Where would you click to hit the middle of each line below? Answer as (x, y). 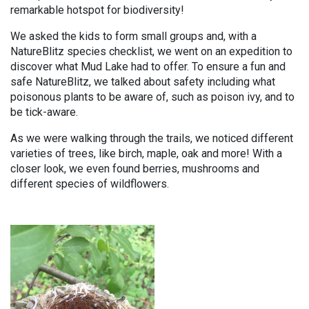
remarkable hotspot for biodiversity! (97, 10)
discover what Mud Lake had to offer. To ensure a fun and (148, 67)
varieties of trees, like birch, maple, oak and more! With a (146, 153)
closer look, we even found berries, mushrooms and (135, 169)
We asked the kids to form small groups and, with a (133, 36)
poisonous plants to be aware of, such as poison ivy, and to (152, 97)
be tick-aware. (44, 112)
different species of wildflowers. (90, 184)
